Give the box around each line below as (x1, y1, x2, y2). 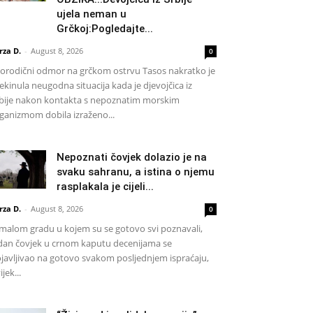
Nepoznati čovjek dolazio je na (57, 150, 207, 163)
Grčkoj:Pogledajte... (57, 22, 153, 35)
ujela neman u (57, 7, 126, 20)
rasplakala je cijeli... (57, 180, 154, 193)
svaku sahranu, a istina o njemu (57, 165, 214, 178)
